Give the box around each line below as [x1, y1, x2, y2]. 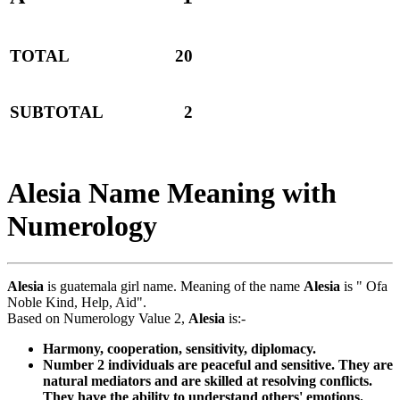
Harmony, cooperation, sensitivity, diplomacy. [43, 340, 316, 356]
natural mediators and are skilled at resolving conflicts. [43, 372, 372, 388]
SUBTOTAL [10, 103, 104, 122]
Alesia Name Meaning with [7, 177, 337, 210]
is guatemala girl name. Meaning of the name [44, 278, 304, 294]
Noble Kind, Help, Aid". [7, 294, 146, 310]
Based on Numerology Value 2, [7, 310, 188, 326]
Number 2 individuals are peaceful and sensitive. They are [43, 356, 393, 372]
